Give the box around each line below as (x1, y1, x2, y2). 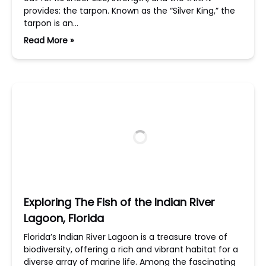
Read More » (24, 34, 74, 46)
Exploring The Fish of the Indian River (24, 195, 215, 210)
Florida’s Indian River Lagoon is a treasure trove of (24, 231, 227, 243)
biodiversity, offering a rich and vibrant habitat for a (24, 243, 238, 255)
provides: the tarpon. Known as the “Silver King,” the (24, 5, 235, 17)
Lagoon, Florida (24, 211, 104, 226)
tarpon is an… (24, 17, 78, 29)
